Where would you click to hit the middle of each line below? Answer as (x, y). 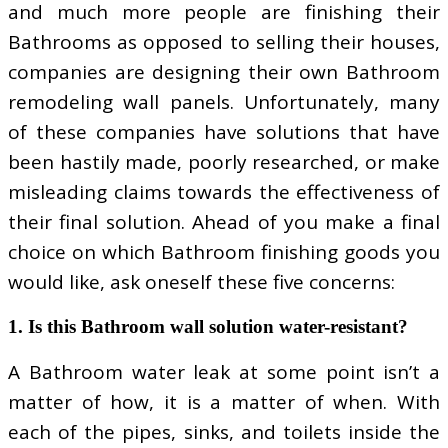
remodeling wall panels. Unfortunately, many (224, 102)
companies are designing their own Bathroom (224, 72)
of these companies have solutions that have (224, 132)
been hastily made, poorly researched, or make (224, 162)
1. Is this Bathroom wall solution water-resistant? (208, 327)
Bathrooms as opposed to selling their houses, (224, 42)
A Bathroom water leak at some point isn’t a (224, 372)
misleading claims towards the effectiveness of (224, 192)
